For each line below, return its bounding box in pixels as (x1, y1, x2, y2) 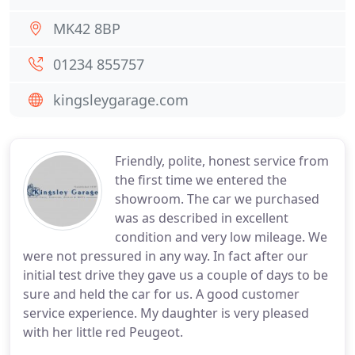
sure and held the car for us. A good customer (23, 285, 300, 303)
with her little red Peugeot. (23, 323, 183, 341)
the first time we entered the (115, 171, 287, 189)
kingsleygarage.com (53, 90, 189, 109)
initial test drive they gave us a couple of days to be (23, 266, 328, 284)
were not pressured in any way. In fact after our (23, 247, 308, 265)
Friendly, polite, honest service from (115, 152, 329, 170)
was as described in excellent (115, 209, 288, 227)
